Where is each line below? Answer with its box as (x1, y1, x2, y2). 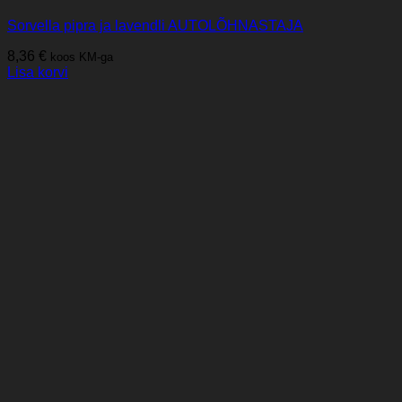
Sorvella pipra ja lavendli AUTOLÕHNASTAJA (7, 17, 303, 33)
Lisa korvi (7, 64, 68, 80)
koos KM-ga (50, 49, 113, 64)
